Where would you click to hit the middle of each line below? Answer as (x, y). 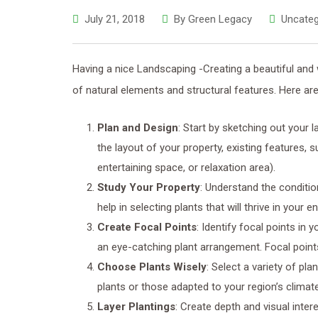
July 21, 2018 (115, 19)
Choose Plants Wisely (152, 267)
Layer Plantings (136, 307)
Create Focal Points (147, 227)
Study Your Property (149, 187)
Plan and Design (138, 128)
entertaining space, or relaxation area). (186, 168)
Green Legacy (220, 19)
